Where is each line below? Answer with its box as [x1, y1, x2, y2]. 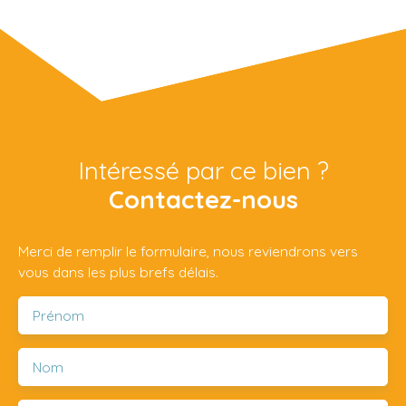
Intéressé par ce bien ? [77, 155, 329, 187]
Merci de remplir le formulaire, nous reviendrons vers [18, 242, 358, 261]
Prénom [33, 306, 84, 325]
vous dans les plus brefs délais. [18, 263, 218, 282]
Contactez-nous [108, 184, 298, 216]
